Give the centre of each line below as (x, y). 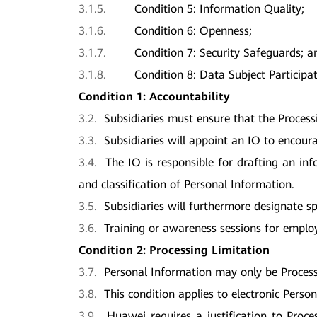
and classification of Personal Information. (187, 184)
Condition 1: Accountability (155, 96)
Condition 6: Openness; (194, 30)
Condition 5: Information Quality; (220, 8)
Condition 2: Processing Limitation (174, 250)
